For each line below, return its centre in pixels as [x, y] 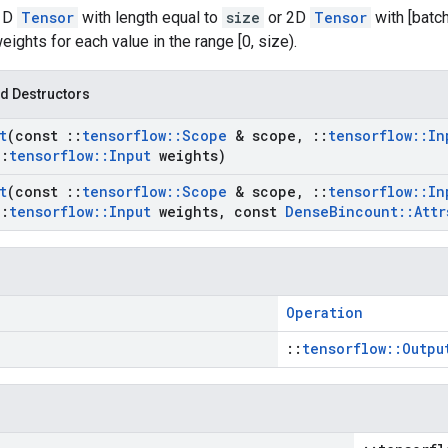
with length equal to [150, 17]
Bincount [363, 211]
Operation [324, 312]
